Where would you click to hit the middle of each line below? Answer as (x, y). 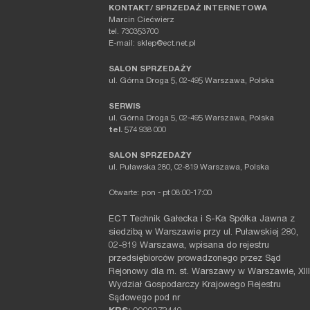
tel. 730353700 (134, 32)
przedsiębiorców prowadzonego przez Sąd (195, 259)
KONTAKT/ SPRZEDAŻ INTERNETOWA (188, 8)
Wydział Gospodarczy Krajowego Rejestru (195, 285)
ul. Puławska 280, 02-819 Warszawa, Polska (189, 167)
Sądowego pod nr (144, 298)
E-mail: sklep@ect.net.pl (152, 44)
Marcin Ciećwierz (142, 20)
